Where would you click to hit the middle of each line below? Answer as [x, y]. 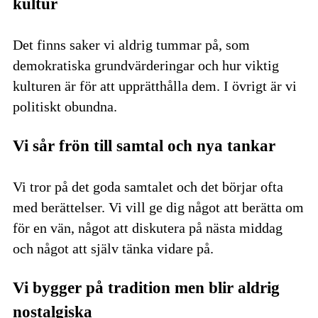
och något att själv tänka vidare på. [113, 248]
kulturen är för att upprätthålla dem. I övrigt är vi [155, 86]
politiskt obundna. [65, 106]
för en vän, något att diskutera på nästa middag [148, 227]
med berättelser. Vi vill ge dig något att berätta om [158, 207]
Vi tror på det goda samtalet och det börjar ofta [148, 186]
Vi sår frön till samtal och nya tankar [144, 146]
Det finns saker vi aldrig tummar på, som [131, 44]
